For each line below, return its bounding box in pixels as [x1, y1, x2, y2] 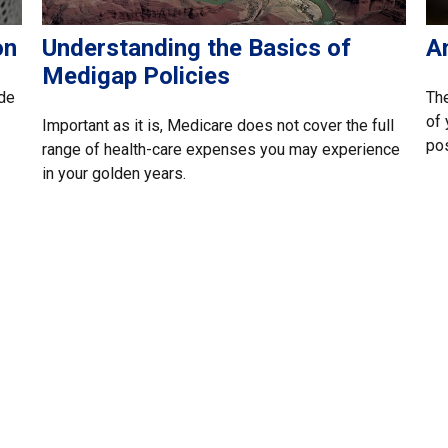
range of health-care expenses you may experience [42, 139, 401, 159]
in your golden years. [42, 163, 187, 183]
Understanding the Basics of [42, 33, 352, 62]
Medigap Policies [42, 61, 231, 90]
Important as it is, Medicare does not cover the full [42, 115, 395, 135]
